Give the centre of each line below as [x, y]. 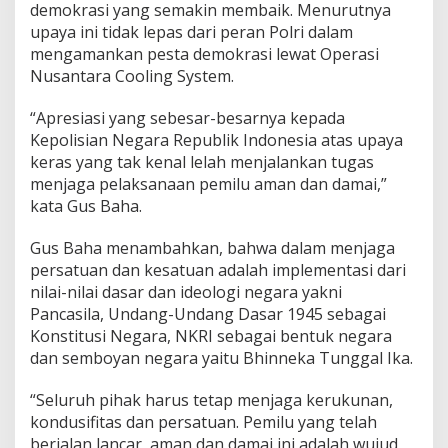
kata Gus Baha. [86, 206]
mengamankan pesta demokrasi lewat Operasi [204, 54]
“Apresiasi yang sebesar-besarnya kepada [187, 118]
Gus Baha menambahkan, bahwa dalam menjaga [212, 248]
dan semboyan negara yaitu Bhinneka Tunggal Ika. [221, 358]
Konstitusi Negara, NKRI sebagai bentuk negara [211, 336]
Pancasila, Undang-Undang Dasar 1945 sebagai [208, 314]
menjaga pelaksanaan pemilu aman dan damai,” [208, 184]
